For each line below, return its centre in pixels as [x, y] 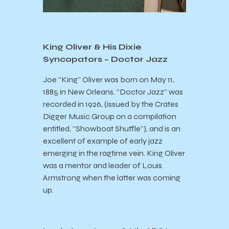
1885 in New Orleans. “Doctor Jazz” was [113, 92]
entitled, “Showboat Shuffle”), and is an [112, 129]
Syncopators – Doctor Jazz [105, 59]
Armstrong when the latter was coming [112, 178]
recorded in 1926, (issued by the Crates [111, 104]
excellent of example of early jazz [103, 141]
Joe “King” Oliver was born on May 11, [109, 80]
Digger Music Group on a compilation [110, 117]
